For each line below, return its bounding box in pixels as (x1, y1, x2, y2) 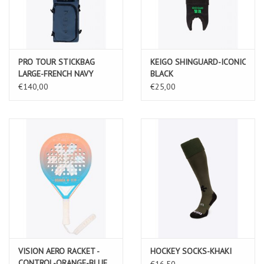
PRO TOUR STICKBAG (18, 56, 95, 67)
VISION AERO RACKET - (18, 245, 99, 256)
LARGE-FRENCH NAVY (18, 68, 93, 79)
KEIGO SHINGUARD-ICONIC (150, 56, 246, 67)
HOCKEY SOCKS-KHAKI (150, 245, 232, 256)
